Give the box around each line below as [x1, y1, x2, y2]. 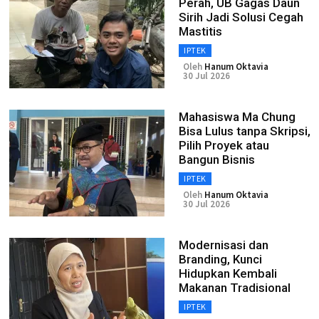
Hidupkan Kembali [179, 266, 277, 281]
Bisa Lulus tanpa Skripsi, [179, 124, 310, 138]
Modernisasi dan [179, 238, 268, 252]
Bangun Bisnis [179, 152, 255, 167]
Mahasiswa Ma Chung [179, 110, 296, 124]
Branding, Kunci [179, 252, 262, 266]
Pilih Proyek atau [179, 138, 269, 152]
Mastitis [179, 24, 222, 38]
